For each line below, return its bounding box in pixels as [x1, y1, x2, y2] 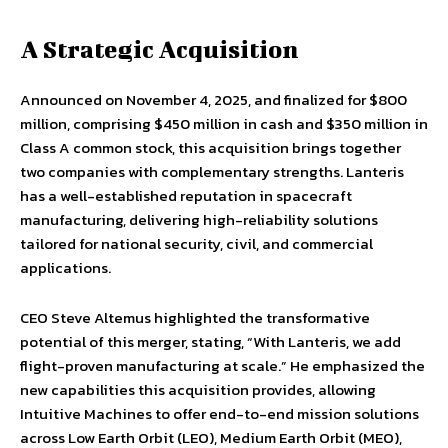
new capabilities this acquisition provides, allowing [20, 378, 376, 402]
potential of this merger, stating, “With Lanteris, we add [20, 330, 401, 354]
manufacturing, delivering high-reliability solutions [20, 208, 378, 232]
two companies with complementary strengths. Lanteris [20, 160, 404, 184]
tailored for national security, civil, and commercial [20, 232, 373, 256]
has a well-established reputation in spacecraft [20, 184, 352, 208]
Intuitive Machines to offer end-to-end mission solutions [20, 402, 419, 426]
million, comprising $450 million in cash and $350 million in [20, 112, 428, 136]
